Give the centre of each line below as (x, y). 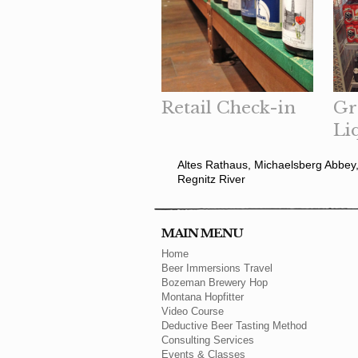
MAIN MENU (202, 233)
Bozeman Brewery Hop (215, 283)
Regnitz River (211, 179)
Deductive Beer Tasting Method (234, 326)
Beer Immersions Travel (217, 269)
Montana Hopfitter (203, 298)
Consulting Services (208, 341)
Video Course (193, 312)
